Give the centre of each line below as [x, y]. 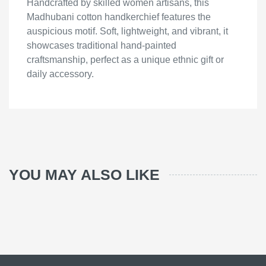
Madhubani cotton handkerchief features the [119, 17]
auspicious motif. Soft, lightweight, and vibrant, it [127, 31]
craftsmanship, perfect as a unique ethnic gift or [125, 60]
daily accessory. [60, 74]
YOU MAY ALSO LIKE [84, 175]
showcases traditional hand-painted [102, 45]
